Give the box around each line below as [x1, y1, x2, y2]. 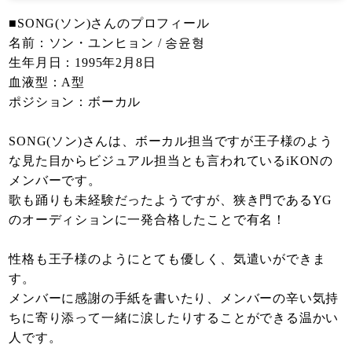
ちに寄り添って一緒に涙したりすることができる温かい [9, 310, 339, 324]
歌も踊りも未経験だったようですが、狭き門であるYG [9, 192, 333, 207]
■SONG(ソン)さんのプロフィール [9, 16, 210, 30]
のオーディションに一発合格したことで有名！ [9, 212, 287, 226]
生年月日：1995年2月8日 [9, 55, 156, 69]
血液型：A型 [9, 75, 86, 89]
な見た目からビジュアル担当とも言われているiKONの [9, 153, 334, 167]
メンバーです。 [9, 173, 101, 187]
